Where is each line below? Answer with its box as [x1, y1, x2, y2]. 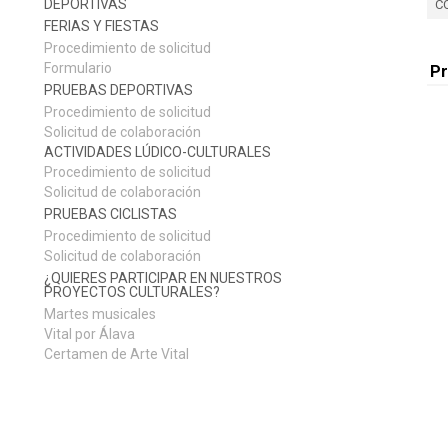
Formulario [43, 59, 112, 76]
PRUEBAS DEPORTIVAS [43, 81, 193, 98]
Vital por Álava [43, 325, 135, 342]
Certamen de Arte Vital [43, 345, 189, 362]
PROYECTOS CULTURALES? [43, 283, 220, 300]
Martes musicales [43, 305, 156, 322]
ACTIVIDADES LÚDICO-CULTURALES [43, 143, 271, 160]
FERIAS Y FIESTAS [43, 17, 159, 34]
